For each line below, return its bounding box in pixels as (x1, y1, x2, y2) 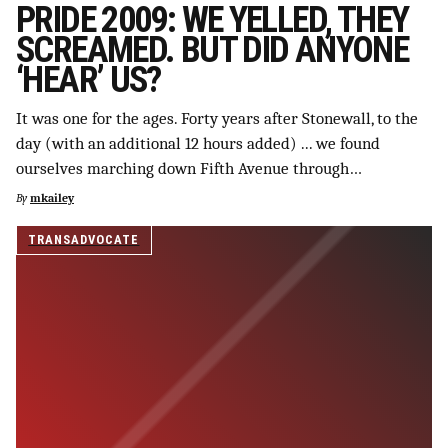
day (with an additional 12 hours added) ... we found (16, 133, 380, 153)
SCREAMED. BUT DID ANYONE (16, 29, 409, 72)
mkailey (30, 191, 74, 205)
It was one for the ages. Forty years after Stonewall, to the (16, 108, 418, 128)
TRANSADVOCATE (28, 231, 140, 247)
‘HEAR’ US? (16, 59, 161, 102)
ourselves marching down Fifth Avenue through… (16, 158, 362, 178)
